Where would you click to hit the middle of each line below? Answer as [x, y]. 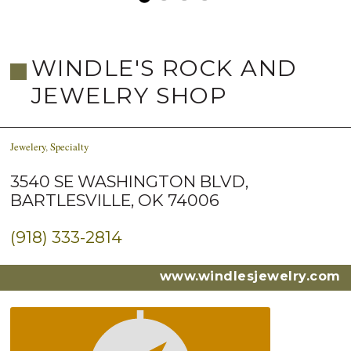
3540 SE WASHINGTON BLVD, [130, 182]
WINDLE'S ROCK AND [164, 67]
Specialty [70, 146]
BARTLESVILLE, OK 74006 [115, 201]
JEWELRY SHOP [129, 95]
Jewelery [28, 146]
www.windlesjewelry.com [250, 277]
